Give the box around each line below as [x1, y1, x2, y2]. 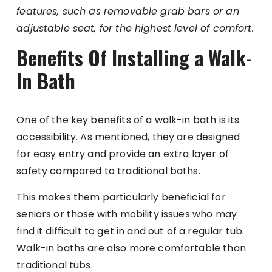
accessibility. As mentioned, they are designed [16, 130, 240, 144]
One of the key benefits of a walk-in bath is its [16, 113, 240, 127]
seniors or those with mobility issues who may [16, 207, 237, 221]
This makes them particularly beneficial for [16, 190, 226, 204]
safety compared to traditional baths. [16, 164, 200, 178]
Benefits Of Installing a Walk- [16, 43, 253, 72]
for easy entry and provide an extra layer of [16, 147, 229, 161]
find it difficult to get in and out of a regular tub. [16, 224, 245, 238]
